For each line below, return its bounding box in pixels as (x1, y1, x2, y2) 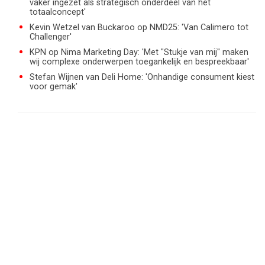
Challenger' (30, 32, 72, 42)
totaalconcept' (30, 7, 86, 17)
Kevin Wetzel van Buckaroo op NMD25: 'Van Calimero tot (30, 22, 248, 33)
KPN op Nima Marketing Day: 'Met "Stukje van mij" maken (30, 47, 248, 57)
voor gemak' (30, 82, 77, 92)
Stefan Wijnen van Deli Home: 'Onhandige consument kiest (30, 72, 254, 82)
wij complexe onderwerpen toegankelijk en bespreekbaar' (30, 57, 249, 67)
